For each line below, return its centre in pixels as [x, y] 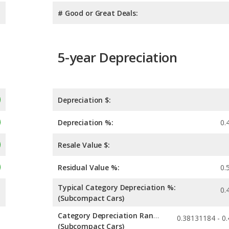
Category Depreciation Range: [156, 216]
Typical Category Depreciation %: [117, 188]
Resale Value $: [84, 145]
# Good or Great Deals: [98, 13]
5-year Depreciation [118, 57]
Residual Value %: [89, 168]
